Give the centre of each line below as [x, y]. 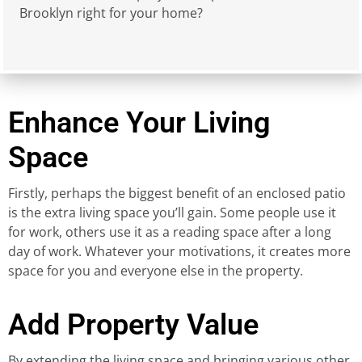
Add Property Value [133, 324]
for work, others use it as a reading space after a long [170, 232]
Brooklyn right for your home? [111, 13]
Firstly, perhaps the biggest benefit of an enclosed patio [177, 193]
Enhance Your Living [139, 122]
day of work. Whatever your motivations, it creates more [179, 251]
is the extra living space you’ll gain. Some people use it [172, 212]
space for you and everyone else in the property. [156, 270]
